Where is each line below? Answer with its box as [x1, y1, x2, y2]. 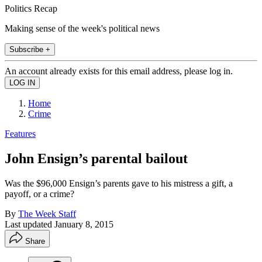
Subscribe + [9, 44, 50, 54]
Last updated [5, 219, 54, 229]
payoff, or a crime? [5, 188, 74, 199]
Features [5, 128, 36, 139]
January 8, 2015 [54, 219, 113, 229]
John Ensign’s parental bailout [5, 150, 188, 166]
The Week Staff [18, 208, 76, 219]
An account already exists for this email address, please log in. [5, 65, 233, 76]
